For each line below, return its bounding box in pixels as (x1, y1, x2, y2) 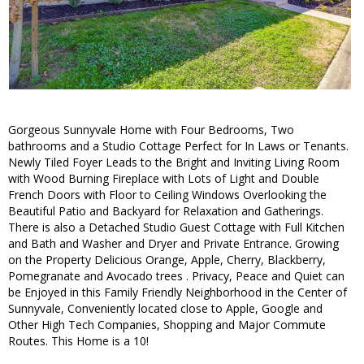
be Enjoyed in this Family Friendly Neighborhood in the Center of (8, 284, 347, 301)
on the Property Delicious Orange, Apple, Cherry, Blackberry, (8, 252, 326, 268)
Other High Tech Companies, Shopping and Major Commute (8, 317, 326, 333)
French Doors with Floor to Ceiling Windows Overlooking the (8, 187, 327, 203)
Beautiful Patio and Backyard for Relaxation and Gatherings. (8, 203, 323, 219)
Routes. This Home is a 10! (8, 333, 149, 349)
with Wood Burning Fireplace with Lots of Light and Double (8, 171, 319, 187)
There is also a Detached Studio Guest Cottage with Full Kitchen (8, 219, 344, 236)
